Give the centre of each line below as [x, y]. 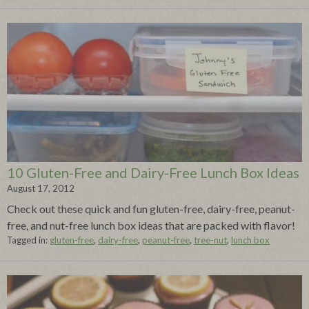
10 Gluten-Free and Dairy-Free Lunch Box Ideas [153, 172]
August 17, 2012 [41, 188]
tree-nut [210, 240]
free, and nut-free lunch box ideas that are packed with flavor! [151, 225]
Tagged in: [28, 240]
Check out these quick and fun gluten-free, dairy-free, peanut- [151, 208]
